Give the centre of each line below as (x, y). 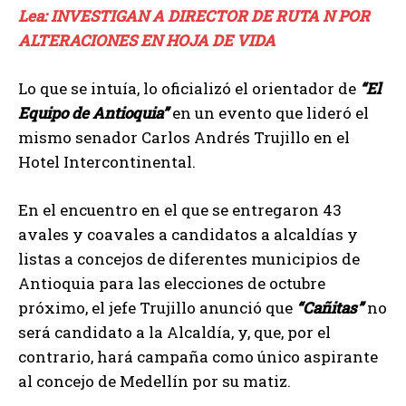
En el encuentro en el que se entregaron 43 (180, 210)
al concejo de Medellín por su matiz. (155, 382)
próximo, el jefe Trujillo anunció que (157, 308)
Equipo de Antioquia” (93, 113)
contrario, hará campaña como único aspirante (198, 357)
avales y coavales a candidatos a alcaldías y (188, 235)
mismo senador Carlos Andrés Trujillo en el (184, 138)
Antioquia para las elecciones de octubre (172, 284)
